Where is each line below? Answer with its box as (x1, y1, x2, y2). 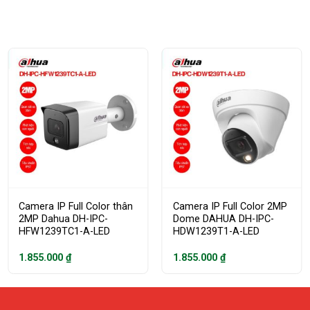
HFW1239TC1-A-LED (19, 226, 111, 238)
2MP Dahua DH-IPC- (19, 213, 109, 226)
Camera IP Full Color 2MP (172, 201, 287, 213)
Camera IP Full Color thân (19, 201, 134, 213)
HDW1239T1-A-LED (172, 226, 259, 238)
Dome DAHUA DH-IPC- (172, 213, 274, 226)
